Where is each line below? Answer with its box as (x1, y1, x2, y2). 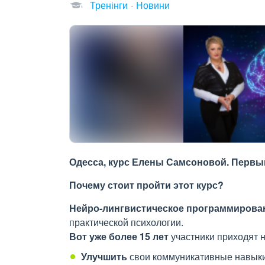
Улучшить (81, 250, 127, 263)
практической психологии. (69, 215, 186, 229)
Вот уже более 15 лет (69, 230, 169, 243)
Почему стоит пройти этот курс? (69, 178, 224, 192)
